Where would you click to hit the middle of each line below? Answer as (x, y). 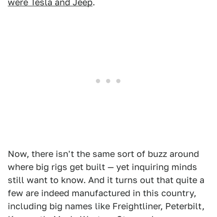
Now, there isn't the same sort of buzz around (103, 154)
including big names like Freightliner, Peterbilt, (106, 206)
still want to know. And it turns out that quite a (106, 180)
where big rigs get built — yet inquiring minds (102, 167)
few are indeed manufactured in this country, (102, 193)
